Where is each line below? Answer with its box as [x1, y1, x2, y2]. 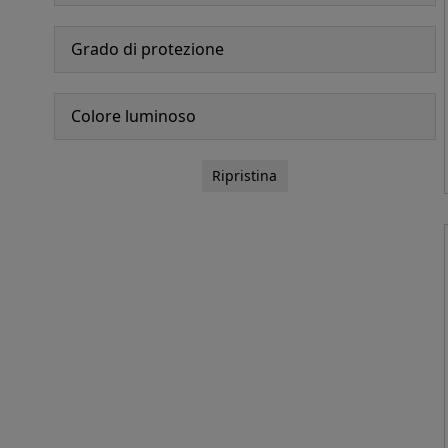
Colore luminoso [70, 104, 196, 127]
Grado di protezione [70, 37, 224, 60]
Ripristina [212, 165, 278, 185]
